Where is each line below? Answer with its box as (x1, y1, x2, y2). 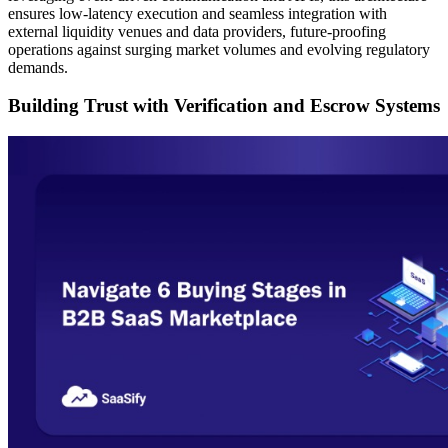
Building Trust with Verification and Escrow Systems (8, 95, 440, 117)
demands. (8, 58, 68, 76)
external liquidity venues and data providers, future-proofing (8, 22, 386, 40)
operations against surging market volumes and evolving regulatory (8, 40, 430, 58)
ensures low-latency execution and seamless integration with (8, 4, 387, 22)
